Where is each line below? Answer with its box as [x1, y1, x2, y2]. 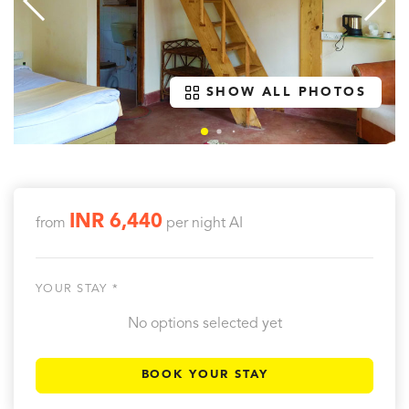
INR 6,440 [69, 213, 163, 232]
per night [163, 216, 229, 231]
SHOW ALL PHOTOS [206, 86, 366, 100]
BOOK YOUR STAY [141, 369, 268, 382]
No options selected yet [127, 317, 282, 331]
